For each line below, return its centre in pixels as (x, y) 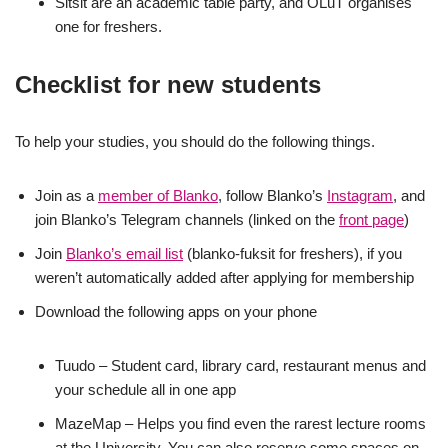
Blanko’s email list (124, 253)
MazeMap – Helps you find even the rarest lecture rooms (240, 423)
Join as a (66, 195)
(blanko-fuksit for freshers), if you (292, 253)
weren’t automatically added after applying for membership (224, 277)
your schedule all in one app (145, 389)
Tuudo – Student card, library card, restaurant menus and (240, 365)
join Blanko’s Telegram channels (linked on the (187, 219)
